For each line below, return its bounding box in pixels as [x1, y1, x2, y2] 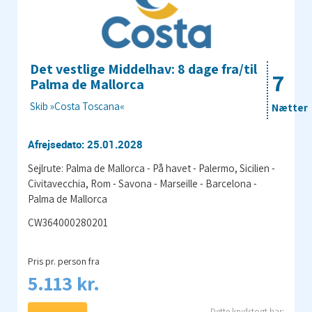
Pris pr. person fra [28, 255, 100, 268]
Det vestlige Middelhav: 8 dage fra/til [30, 60, 257, 79]
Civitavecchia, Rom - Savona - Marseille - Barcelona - [28, 177, 257, 191]
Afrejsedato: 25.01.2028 [28, 137, 143, 152]
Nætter [272, 101, 308, 115]
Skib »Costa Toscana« [30, 100, 125, 114]
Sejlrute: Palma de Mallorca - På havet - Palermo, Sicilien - [28, 162, 275, 175]
